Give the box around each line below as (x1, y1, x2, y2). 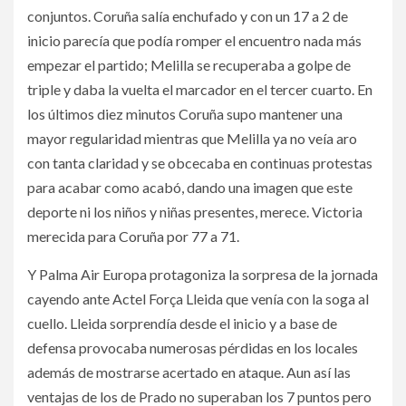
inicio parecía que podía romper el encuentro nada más (27, 32, 362, 50)
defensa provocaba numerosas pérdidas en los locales (27, 339, 358, 357)
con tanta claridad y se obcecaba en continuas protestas (27, 154, 372, 172)
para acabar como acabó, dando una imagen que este (27, 179, 353, 197)
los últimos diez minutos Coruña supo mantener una (27, 105, 343, 123)
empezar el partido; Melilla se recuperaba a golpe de (27, 56, 351, 74)
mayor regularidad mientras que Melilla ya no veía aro (27, 130, 357, 148)
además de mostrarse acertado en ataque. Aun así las (27, 363, 351, 382)
